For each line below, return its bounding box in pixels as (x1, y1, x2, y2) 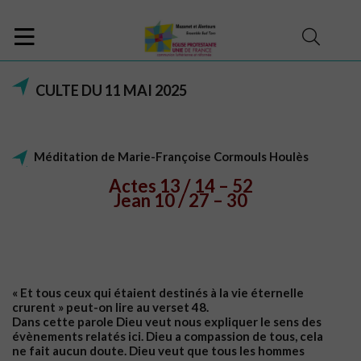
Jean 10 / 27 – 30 (114, 189, 247, 211)
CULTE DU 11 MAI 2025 (35, 81, 187, 99)
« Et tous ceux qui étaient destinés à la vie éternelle (12, 284, 304, 300)
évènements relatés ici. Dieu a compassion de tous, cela (12, 328, 323, 343)
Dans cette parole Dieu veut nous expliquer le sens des (12, 313, 322, 329)
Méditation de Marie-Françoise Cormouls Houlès (34, 149, 309, 164)
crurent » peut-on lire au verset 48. (12, 299, 209, 314)
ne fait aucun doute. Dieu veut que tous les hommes (12, 342, 305, 358)
